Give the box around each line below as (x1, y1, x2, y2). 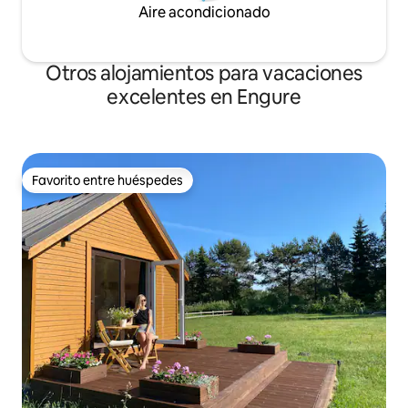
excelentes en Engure (107, 84, 301, 110)
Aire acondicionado (138, 3, 270, 22)
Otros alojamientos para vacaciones (45, 60, 363, 87)
